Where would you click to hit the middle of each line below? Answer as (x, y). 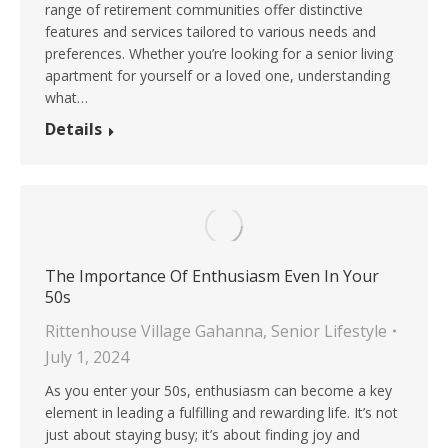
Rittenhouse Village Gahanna (154, 330)
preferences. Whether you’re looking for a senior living (219, 53)
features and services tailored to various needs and (210, 31)
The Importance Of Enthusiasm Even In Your (212, 275)
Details (73, 128)
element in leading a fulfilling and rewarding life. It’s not (221, 412)
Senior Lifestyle (329, 330)
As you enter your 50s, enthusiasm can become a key (218, 390)
